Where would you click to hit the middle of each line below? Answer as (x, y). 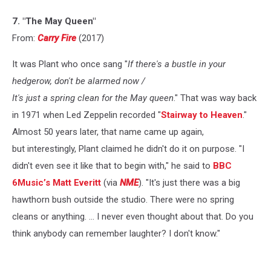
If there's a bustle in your (177, 64)
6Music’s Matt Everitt (58, 183)
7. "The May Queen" (54, 21)
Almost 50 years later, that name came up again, (108, 132)
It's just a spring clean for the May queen (93, 98)
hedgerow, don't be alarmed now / (80, 81)
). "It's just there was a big (189, 183)
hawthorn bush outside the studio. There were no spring (123, 200)
